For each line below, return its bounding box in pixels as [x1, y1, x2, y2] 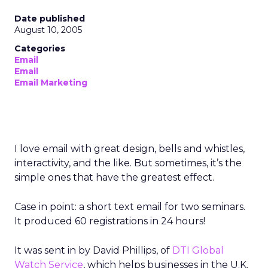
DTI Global [172, 245, 224, 256]
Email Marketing [14, 77, 87, 88]
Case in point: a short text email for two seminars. [14, 201, 245, 212]
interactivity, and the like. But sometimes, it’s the [14, 157, 242, 169]
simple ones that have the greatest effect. [14, 172, 214, 183]
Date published [14, 13, 85, 24]
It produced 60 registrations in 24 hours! [14, 215, 205, 227]
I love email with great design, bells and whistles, [14, 143, 245, 154]
